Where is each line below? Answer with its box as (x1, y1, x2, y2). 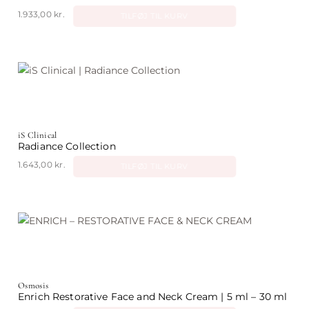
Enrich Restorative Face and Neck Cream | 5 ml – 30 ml (18, 290, 288, 303)
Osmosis (18, 280, 49, 292)
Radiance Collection (18, 140, 116, 153)
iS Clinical (18, 130, 57, 141)
